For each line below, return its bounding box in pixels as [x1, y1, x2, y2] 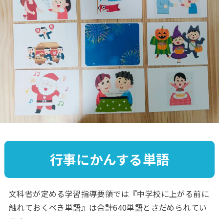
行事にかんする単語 [49, 150, 170, 169]
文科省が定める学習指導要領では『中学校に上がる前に [8, 188, 209, 200]
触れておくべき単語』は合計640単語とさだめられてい [8, 201, 207, 214]
